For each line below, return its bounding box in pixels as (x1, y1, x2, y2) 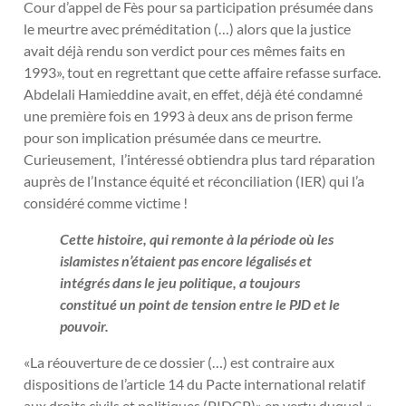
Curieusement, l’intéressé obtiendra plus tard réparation (24, 150, 375, 169)
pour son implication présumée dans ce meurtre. (24, 129, 321, 147)
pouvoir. (60, 317, 109, 335)
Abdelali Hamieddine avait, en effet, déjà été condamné (24, 85, 362, 103)
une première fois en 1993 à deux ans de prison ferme (24, 107, 353, 125)
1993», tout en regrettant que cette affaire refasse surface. (24, 63, 381, 82)
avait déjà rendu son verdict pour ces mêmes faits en (24, 42, 345, 60)
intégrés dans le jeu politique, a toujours (60, 274, 300, 292)
